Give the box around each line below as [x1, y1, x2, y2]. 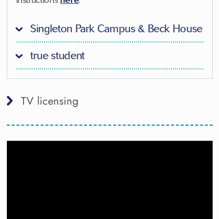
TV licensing [21, 92, 79, 109]
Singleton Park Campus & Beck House [27, 22, 202, 35]
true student [27, 48, 85, 62]
